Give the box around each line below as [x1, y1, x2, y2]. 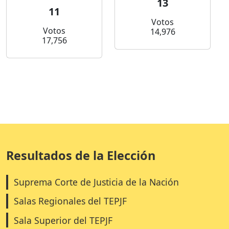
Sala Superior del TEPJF [14, 214, 113, 226]
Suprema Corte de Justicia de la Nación [14, 176, 179, 189]
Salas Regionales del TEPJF [14, 195, 127, 208]
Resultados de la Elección [6, 147, 155, 164]
